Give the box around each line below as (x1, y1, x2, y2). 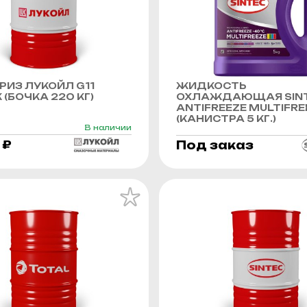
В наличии (84, 123, 132, 132)
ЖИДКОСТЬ (176, 79, 247, 91)
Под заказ (176, 138, 254, 152)
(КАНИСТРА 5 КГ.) (176, 112, 276, 124)
